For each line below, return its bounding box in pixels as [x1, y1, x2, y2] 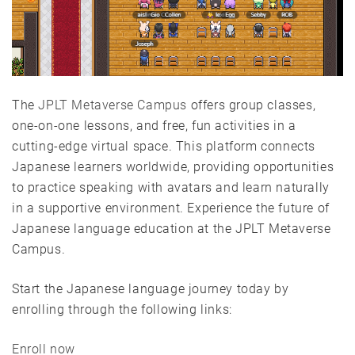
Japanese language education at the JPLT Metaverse [12, 220, 331, 236]
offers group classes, [187, 97, 316, 113]
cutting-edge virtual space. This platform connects [12, 138, 316, 154]
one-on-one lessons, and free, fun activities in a [12, 117, 296, 133]
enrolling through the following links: [12, 301, 232, 317]
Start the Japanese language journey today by [12, 281, 289, 296]
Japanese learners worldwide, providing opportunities [12, 158, 334, 174]
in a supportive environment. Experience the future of [12, 200, 330, 216]
